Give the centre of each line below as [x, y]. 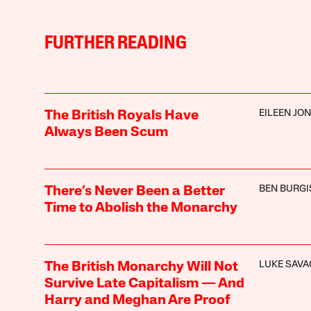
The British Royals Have [121, 116]
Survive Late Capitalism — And [144, 284]
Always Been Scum [106, 132]
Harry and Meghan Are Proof [137, 300]
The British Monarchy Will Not [141, 267]
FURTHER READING [115, 44]
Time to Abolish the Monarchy [141, 208]
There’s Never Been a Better [134, 191]
